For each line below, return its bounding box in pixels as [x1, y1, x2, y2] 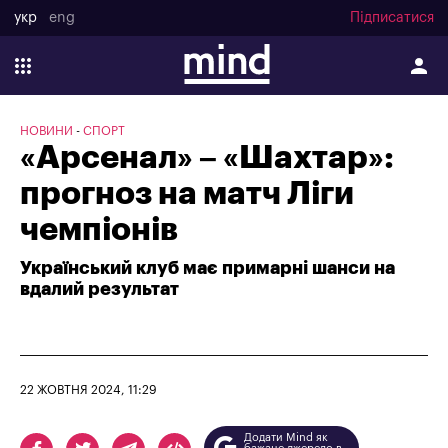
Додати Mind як [244, 431, 328, 443]
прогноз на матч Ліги [20, 178, 354, 210]
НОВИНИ [20, 125, 73, 137]
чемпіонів [20, 214, 178, 246]
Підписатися [350, 11, 434, 26]
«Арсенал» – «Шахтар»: [20, 142, 394, 174]
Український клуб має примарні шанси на [20, 259, 395, 277]
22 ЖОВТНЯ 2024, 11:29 [20, 384, 157, 396]
